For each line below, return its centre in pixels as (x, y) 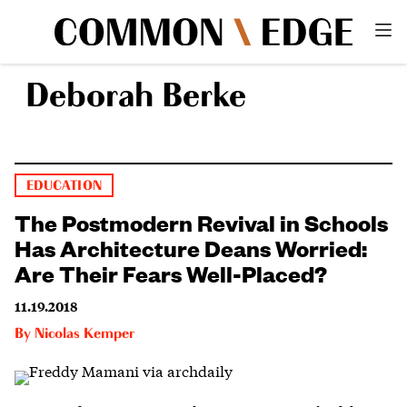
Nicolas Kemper (84, 334)
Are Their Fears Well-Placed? (171, 272)
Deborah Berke (136, 96)
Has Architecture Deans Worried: (191, 247)
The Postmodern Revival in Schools (201, 221)
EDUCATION (64, 185)
